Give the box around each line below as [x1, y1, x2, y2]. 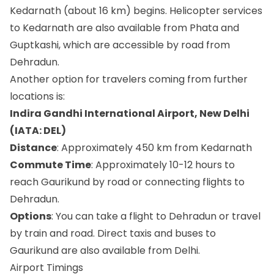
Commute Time [10, 157, 91, 172]
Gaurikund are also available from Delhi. [10, 243, 200, 257]
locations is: [10, 89, 65, 103]
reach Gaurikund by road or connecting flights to [10, 174, 245, 189]
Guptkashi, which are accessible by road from [10, 37, 230, 52]
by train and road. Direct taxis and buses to [10, 226, 216, 240]
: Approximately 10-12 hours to [91, 157, 235, 172]
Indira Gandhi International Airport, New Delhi [10, 106, 250, 120]
